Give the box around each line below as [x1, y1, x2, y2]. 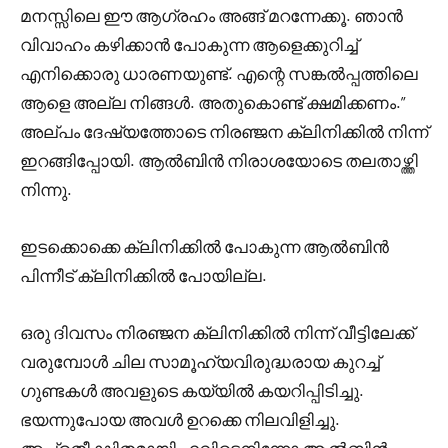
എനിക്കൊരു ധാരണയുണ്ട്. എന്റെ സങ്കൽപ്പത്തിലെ [20, 63, 418, 83]
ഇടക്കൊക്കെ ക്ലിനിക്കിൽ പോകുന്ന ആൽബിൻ [20, 236, 389, 256]
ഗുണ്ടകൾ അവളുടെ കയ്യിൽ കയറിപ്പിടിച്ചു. [20, 380, 364, 400]
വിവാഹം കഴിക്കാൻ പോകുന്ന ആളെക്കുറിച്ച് [20, 34, 358, 54]
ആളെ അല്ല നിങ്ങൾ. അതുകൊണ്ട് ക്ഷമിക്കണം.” [20, 92, 406, 112]
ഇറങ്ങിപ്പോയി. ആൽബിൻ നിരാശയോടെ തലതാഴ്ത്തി [20, 150, 418, 170]
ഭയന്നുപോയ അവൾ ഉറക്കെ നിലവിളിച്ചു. [20, 409, 340, 429]
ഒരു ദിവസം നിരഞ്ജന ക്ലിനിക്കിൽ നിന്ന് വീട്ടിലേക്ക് [20, 322, 414, 342]
